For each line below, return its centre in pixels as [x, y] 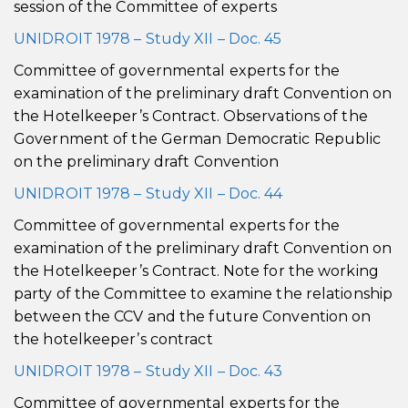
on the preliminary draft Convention [147, 162]
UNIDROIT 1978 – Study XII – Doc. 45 [148, 39]
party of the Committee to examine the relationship [204, 294]
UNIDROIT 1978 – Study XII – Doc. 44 [148, 194]
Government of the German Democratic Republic [198, 139]
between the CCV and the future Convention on [193, 316]
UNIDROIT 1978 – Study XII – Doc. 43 [148, 371]
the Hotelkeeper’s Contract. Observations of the [191, 116]
